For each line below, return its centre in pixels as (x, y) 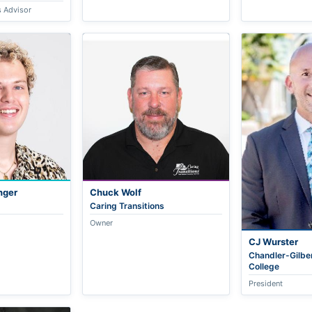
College (264, 267)
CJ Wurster (273, 242)
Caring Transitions (127, 205)
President (265, 284)
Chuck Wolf (116, 192)
